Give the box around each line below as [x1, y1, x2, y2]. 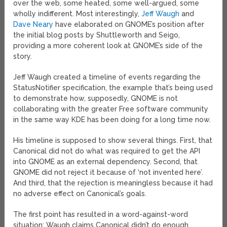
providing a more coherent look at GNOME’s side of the [13, 42, 203, 50]
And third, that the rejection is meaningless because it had [13, 179, 213, 187]
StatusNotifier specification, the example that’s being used [13, 84, 213, 92]
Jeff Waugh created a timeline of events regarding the [13, 73, 201, 82]
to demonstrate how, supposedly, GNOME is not [13, 94, 178, 103]
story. [13, 52, 32, 61]
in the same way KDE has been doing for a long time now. [13, 116, 211, 124]
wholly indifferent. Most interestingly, [13, 10, 142, 18]
